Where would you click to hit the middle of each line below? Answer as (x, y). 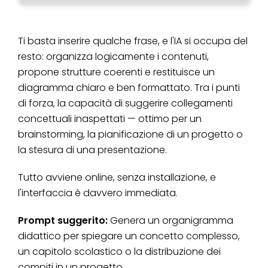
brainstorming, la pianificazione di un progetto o (130, 135)
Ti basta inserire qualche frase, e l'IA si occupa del (133, 41)
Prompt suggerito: (64, 221)
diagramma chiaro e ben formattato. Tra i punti (129, 88)
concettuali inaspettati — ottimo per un (110, 119)
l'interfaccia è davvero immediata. (98, 193)
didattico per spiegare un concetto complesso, (129, 236)
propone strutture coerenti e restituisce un (116, 72)
